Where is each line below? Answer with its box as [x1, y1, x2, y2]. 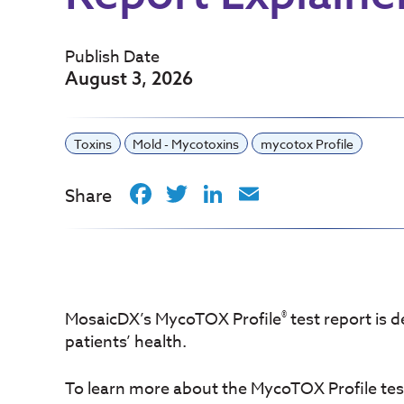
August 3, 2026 [65, 66, 193, 89]
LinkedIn [227, 173, 340, 216]
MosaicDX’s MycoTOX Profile [65, 308, 281, 333]
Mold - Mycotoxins [133, 134, 240, 152]
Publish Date [65, 44, 160, 69]
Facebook [155, 173, 285, 216]
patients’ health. [65, 330, 187, 355]
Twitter [191, 173, 288, 216]
